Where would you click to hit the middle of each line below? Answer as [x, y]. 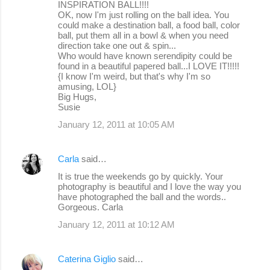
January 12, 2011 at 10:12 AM [116, 224]
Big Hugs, [77, 96]
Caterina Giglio [87, 259]
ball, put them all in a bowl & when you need [143, 35]
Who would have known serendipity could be [145, 55]
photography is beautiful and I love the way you [149, 186]
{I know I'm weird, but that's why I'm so [134, 76]
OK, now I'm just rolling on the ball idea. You [143, 14]
